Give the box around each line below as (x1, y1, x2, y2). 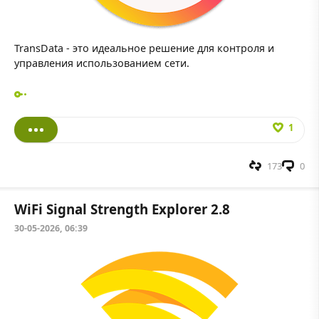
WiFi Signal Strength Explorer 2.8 (14, 199, 230, 218)
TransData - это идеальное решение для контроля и (14, 41, 274, 56)
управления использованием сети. (14, 56, 189, 70)
